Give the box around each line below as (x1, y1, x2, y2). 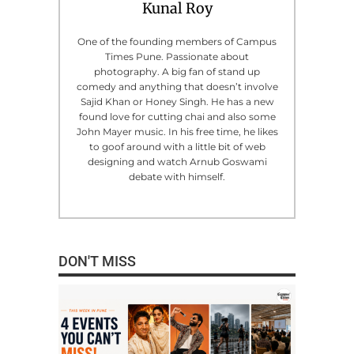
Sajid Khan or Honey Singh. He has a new (80, 95, 274, 107)
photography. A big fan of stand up (94, 65, 260, 77)
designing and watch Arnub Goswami (87, 155, 267, 168)
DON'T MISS (58, 252, 136, 269)
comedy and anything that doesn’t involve (76, 80, 278, 92)
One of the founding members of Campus (77, 35, 277, 47)
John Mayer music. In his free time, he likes (76, 125, 278, 137)
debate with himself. (129, 170, 225, 183)
